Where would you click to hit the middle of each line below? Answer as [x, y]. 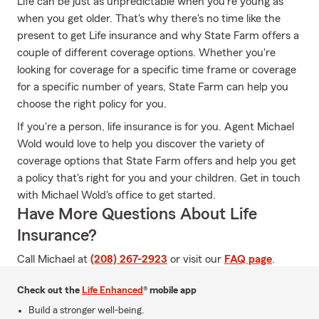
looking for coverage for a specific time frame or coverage [157, 70]
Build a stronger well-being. [86, 310]
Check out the [49, 291]
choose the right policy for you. [92, 104]
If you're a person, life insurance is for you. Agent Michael [156, 127]
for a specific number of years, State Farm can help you [153, 87]
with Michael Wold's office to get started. [116, 195]
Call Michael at [54, 259]
